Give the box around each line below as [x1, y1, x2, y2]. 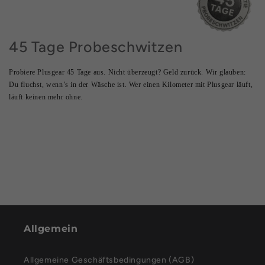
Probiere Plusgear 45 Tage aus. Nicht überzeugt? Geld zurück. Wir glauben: [9, 68, 246, 77]
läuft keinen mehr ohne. [9, 93, 83, 102]
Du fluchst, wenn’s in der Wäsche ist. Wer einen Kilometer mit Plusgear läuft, [9, 80, 253, 89]
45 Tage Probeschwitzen [9, 38, 183, 56]
